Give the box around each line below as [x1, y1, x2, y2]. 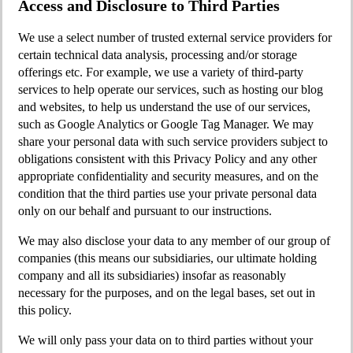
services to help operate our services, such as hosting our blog [18, 83, 323, 96]
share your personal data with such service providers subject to [18, 135, 328, 148]
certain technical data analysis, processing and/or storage [18, 48, 297, 61]
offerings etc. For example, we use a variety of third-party [18, 65, 303, 79]
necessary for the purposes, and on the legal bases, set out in [18, 286, 315, 299]
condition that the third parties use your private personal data [18, 187, 317, 200]
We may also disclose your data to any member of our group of [18, 234, 330, 247]
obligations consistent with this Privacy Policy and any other [18, 152, 317, 165]
